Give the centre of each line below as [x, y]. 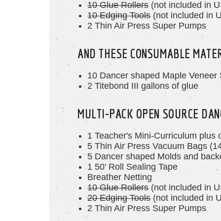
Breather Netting [121, 177]
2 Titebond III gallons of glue [143, 86]
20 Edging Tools [119, 198]
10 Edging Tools [119, 16]
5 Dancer [106, 157]
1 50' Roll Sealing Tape [133, 167]
